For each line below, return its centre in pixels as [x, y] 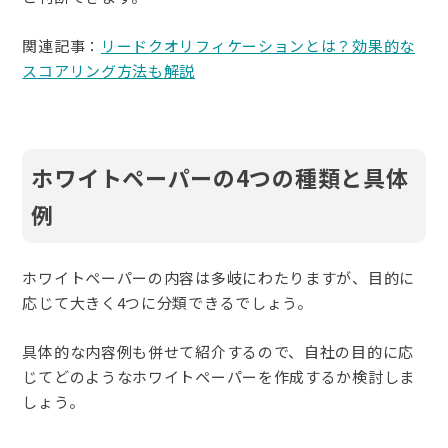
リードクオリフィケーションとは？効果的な [257, 46]
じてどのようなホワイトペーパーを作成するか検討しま [218, 377]
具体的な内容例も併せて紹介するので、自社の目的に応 [218, 352]
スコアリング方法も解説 [109, 71]
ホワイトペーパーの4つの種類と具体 [220, 177]
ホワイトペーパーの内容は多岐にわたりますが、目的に [218, 278]
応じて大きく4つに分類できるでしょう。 [167, 303]
